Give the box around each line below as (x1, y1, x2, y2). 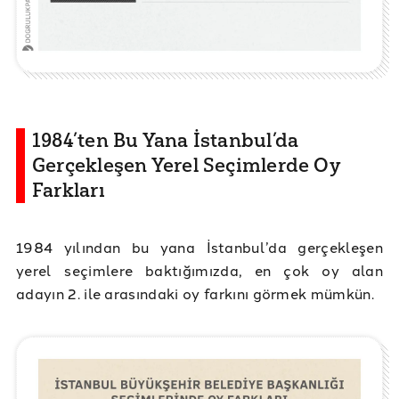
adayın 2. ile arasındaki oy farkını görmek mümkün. (16, 282, 375, 303)
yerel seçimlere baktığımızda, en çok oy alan (16, 259, 383, 280)
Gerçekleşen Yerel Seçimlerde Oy (32, 152, 341, 177)
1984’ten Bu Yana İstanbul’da (32, 127, 299, 152)
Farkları (32, 177, 105, 202)
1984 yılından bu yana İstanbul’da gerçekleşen (16, 236, 383, 256)
